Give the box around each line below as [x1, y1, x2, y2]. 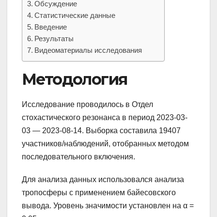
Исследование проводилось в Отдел [22, 100, 153, 108]
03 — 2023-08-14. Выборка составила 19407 [22, 126, 181, 135]
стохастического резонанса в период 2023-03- [22, 113, 187, 122]
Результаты [34, 34, 74, 43]
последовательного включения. [22, 152, 135, 161]
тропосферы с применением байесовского [22, 188, 176, 197]
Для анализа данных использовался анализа [22, 175, 184, 184]
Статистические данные [34, 11, 116, 19]
